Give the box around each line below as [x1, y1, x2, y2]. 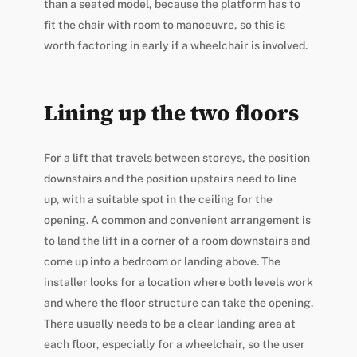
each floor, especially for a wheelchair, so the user [43, 337, 305, 351]
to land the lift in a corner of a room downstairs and [43, 233, 310, 247]
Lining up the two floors [43, 97, 299, 127]
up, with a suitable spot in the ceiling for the [43, 192, 273, 206]
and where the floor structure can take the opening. [43, 296, 313, 309]
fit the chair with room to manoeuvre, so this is [43, 18, 285, 31]
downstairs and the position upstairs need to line [43, 171, 296, 185]
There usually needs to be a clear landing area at [43, 316, 296, 330]
